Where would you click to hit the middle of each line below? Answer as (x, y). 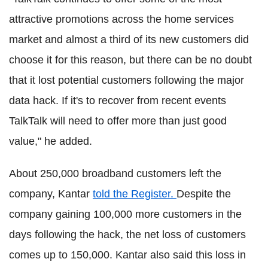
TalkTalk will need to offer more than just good (118, 121)
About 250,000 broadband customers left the (115, 173)
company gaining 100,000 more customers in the (125, 214)
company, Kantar (51, 194)
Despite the (204, 194)
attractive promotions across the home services (121, 19)
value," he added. (51, 141)
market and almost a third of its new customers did (129, 39)
